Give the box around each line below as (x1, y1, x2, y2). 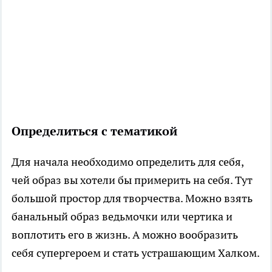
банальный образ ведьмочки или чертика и (12, 209, 233, 224)
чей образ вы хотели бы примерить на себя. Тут (12, 173, 253, 188)
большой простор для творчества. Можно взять (12, 191, 253, 206)
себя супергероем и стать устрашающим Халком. (12, 246, 260, 260)
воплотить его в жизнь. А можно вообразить (12, 228, 238, 242)
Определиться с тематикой (12, 123, 177, 140)
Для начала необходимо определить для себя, (12, 155, 243, 169)
